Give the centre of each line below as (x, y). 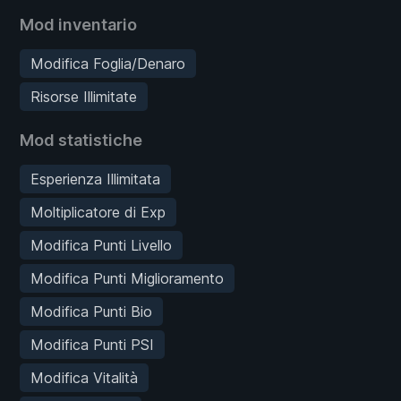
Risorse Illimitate (84, 97)
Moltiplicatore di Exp (98, 213)
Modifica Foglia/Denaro (108, 64)
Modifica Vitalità (84, 378)
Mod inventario (78, 25)
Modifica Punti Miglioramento (127, 279)
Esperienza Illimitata (95, 179)
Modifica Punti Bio (91, 312)
